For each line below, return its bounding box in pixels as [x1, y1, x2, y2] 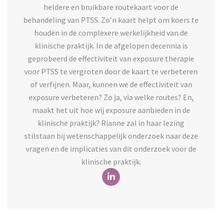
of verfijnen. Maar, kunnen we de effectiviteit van [30, 79, 192, 89]
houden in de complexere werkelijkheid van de [34, 27, 188, 38]
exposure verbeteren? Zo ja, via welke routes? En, [28, 92, 194, 102]
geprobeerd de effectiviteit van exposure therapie [28, 53, 194, 63]
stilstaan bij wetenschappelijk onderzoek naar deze [24, 130, 198, 141]
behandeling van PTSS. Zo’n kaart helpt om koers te [23, 14, 199, 25]
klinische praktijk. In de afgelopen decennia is [34, 40, 188, 51]
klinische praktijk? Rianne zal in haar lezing [38, 117, 184, 128]
